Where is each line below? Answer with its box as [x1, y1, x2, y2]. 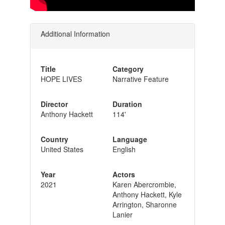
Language [112, 134, 147, 144]
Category [112, 63, 144, 74]
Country [40, 134, 68, 144]
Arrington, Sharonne [112, 199, 177, 209]
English [112, 144, 136, 154]
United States [40, 144, 83, 154]
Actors [112, 169, 135, 179]
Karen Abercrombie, [112, 179, 176, 189]
